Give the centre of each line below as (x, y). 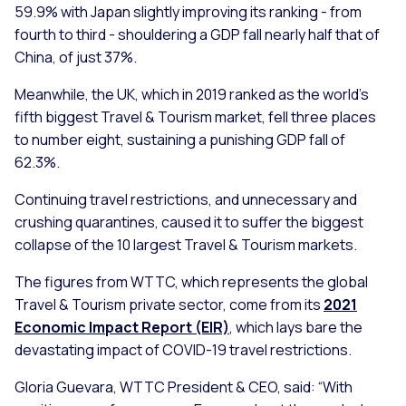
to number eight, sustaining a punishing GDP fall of (180, 140)
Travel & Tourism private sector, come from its (169, 305)
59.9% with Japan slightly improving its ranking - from (188, 12)
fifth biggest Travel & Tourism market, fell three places (195, 117)
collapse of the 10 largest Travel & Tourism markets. (187, 245)
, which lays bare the (296, 328)
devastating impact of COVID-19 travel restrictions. (183, 350)
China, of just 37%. (76, 58)
